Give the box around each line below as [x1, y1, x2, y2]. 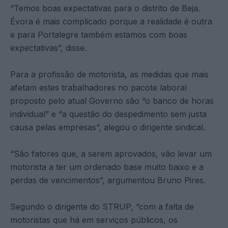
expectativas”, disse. [10, 42, 87, 53]
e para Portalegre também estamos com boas [10, 29, 187, 40]
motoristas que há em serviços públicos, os [10, 214, 178, 225]
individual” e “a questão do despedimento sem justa [10, 108, 207, 119]
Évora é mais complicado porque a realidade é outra [10, 16, 212, 26]
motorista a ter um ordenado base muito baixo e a [10, 161, 204, 172]
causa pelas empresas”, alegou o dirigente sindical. [10, 122, 205, 132]
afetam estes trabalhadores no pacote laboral [10, 82, 187, 93]
